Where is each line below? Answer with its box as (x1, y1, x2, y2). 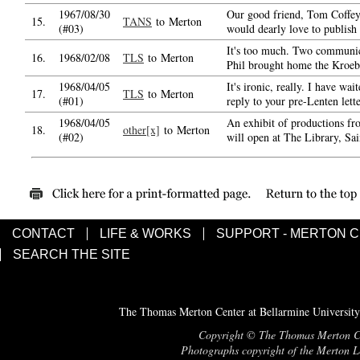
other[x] (123, 122, 160, 137)
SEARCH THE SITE (13, 247, 130, 261)
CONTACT (12, 227, 75, 240)
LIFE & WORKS (100, 227, 191, 240)
